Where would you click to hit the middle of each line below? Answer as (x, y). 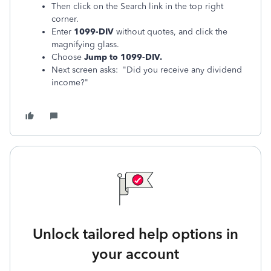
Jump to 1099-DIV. (123, 57)
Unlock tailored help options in (135, 234)
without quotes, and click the (171, 32)
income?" (70, 83)
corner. (65, 19)
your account (135, 254)
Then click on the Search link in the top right (137, 6)
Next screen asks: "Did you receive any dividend (147, 70)
